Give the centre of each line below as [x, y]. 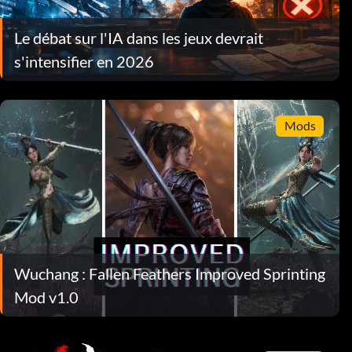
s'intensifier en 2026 [84, 61]
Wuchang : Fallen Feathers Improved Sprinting [170, 273]
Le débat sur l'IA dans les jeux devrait [139, 37]
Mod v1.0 [46, 297]
